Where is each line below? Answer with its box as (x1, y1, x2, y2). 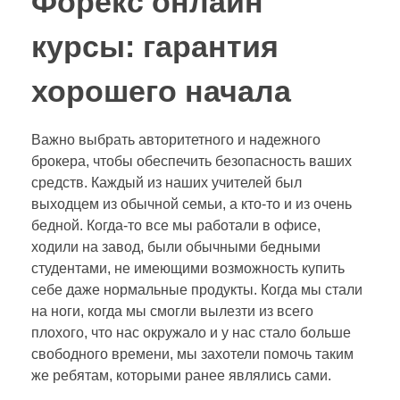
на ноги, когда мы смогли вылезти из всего (31, 303, 313, 319)
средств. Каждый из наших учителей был (31, 174, 302, 190)
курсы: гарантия (31, 29, 279, 63)
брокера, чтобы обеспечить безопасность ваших (31, 153, 352, 169)
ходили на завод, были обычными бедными (31, 238, 321, 254)
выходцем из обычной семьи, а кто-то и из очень (31, 196, 352, 212)
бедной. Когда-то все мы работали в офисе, (31, 217, 321, 233)
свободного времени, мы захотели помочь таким (31, 346, 354, 362)
